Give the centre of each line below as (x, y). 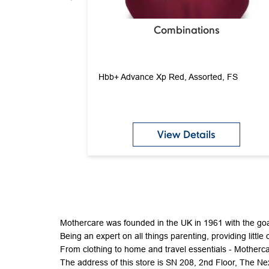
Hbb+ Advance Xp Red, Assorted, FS (168, 77)
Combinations (186, 29)
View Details (186, 134)
